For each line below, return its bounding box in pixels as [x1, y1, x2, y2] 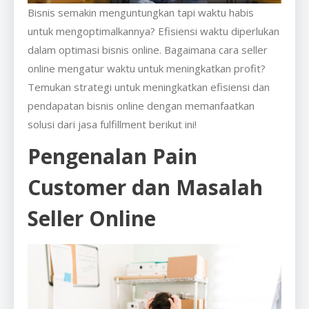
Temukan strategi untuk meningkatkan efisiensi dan [28, 80, 270, 94]
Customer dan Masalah [28, 173, 263, 202]
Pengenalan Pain [28, 142, 197, 171]
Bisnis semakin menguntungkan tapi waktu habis [28, 6, 254, 20]
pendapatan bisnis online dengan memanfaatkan [28, 99, 255, 113]
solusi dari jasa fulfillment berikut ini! [28, 117, 197, 132]
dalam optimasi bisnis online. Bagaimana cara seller [28, 43, 268, 57]
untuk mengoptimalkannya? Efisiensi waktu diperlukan [28, 24, 279, 39]
